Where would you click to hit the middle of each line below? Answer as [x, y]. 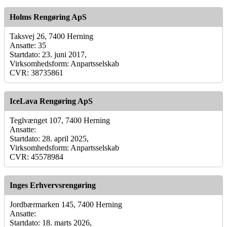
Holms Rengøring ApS [48, 17]
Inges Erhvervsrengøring [53, 185]
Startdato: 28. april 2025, [49, 138]
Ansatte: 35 [28, 45]
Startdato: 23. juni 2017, [48, 54]
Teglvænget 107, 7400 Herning [60, 120]
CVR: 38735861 [36, 72]
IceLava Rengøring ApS [51, 101]
